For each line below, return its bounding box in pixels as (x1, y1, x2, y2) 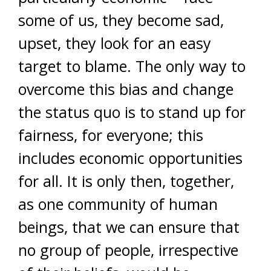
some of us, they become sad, (18, 10, 224, 30)
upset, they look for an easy (18, 33, 211, 53)
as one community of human (18, 194, 218, 214)
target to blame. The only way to (18, 56, 246, 76)
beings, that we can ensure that (18, 217, 240, 237)
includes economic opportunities (18, 148, 243, 168)
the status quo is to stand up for (18, 102, 246, 122)
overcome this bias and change (18, 79, 233, 99)
